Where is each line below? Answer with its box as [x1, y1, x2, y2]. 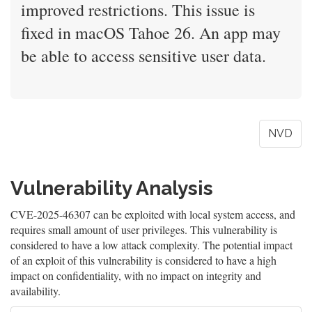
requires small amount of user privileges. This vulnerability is [10, 222, 277, 237]
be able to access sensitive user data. [21, 45, 266, 67]
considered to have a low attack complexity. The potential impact [10, 237, 292, 252]
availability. [10, 283, 61, 298]
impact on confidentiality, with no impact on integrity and [10, 268, 261, 283]
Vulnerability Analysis [10, 177, 213, 200]
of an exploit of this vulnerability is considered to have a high [10, 253, 276, 267]
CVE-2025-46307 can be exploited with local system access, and [10, 207, 295, 221]
